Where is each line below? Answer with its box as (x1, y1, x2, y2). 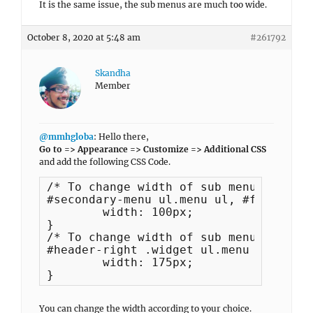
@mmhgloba (39, 131, 94, 142)
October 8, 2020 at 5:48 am (27, 32, 140, 43)
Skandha (95, 68, 131, 78)
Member (95, 80, 131, 91)
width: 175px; (47, 256, 103, 269)
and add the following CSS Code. (39, 156, 170, 167)
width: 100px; (47, 205, 103, 219)
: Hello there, (94, 131, 149, 142)
